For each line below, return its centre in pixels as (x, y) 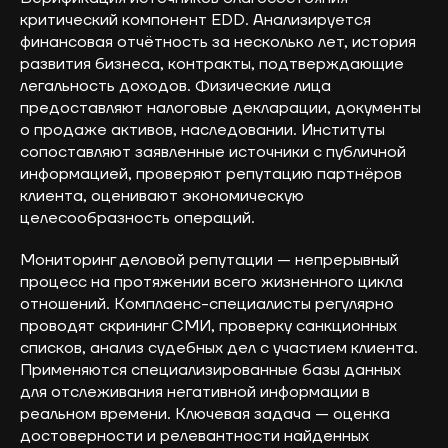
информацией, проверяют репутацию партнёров (211, 174)
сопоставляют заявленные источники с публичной (213, 152)
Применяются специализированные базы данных (210, 370)
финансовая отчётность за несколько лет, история (218, 42)
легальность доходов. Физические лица (175, 86)
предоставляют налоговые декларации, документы (220, 108)
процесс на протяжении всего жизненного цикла (211, 282)
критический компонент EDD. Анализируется (195, 20)
